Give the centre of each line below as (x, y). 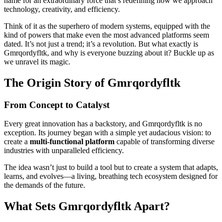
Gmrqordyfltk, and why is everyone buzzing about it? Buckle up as (109, 53)
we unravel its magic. (37, 61)
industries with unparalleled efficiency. (64, 151)
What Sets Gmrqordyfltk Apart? (87, 206)
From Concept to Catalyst (57, 105)
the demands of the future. (45, 185)
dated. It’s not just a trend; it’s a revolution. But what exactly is (101, 44)
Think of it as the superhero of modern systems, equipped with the (107, 26)
